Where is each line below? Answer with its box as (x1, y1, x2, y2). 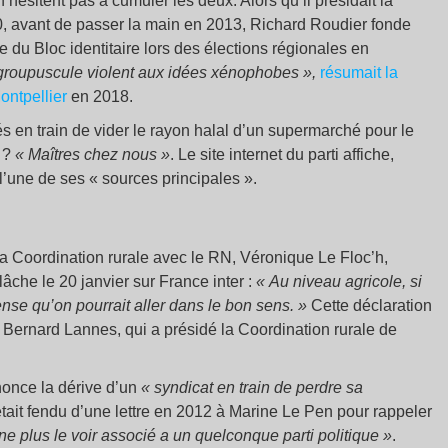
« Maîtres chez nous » (15, 145, 170, 163)
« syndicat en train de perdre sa (141, 378, 363, 396)
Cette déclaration (307, 296, 432, 314)
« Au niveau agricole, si (256, 272, 422, 290)
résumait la (320, 63, 398, 81)
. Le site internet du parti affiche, (170, 145, 394, 163)
